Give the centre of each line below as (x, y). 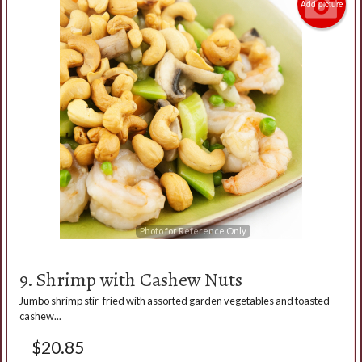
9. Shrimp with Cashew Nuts (131, 279)
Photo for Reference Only (193, 230)
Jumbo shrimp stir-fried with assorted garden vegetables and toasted (175, 300)
